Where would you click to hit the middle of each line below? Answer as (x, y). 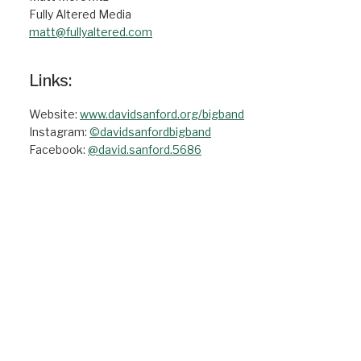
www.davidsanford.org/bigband (162, 114)
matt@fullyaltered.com (91, 32)
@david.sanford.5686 (145, 149)
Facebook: (58, 149)
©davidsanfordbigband (150, 132)
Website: (54, 114)
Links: (50, 81)
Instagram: (59, 132)
